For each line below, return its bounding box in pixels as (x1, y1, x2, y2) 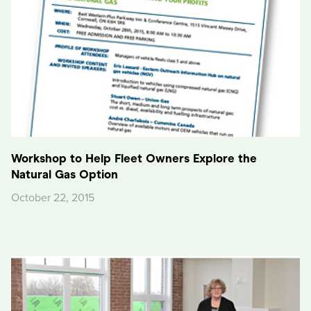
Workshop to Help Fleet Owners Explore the (11, 151, 257, 166)
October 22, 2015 (11, 190, 94, 205)
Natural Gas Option (11, 167, 118, 182)
